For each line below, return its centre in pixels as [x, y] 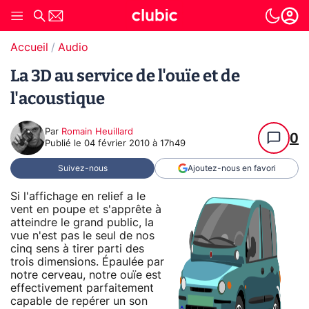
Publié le [64, 144]
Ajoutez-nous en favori [231, 168]
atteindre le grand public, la [82, 222]
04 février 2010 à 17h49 [135, 144]
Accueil [29, 48]
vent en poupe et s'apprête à [86, 209]
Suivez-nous [82, 168]
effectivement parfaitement [82, 288]
